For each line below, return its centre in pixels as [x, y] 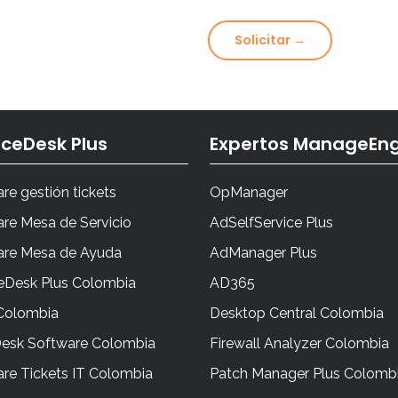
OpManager [249, 193]
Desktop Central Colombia [297, 314]
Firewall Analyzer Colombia [299, 344]
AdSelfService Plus [271, 223]
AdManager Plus [263, 253]
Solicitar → [270, 40]
